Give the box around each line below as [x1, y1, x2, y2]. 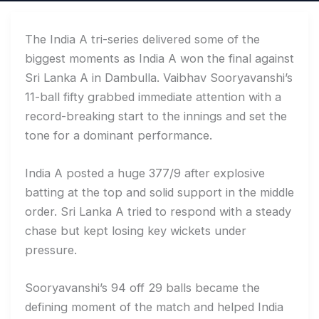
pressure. [25, 242, 77, 257]
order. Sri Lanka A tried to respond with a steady [25, 204, 291, 219]
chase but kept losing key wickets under [25, 223, 246, 238]
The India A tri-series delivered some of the [25, 31, 260, 46]
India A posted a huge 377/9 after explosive [25, 165, 265, 180]
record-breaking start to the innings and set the [25, 108, 287, 123]
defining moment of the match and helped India [25, 300, 283, 315]
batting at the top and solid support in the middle [25, 184, 294, 199]
